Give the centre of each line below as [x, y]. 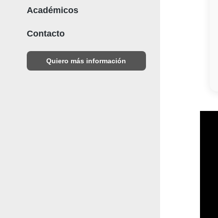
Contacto [45, 34]
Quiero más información [86, 61]
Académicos [52, 10]
